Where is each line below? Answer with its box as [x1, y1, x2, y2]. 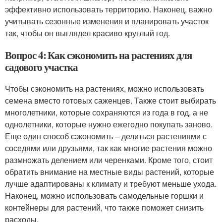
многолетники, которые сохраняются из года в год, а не [5, 107, 208, 118]
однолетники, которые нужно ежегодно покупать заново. [5, 118, 213, 130]
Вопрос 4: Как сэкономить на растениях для [5, 48, 192, 62]
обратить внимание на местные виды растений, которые [5, 166, 214, 177]
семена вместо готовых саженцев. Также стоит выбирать [5, 95, 216, 106]
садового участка [5, 59, 78, 74]
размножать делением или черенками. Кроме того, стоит [5, 154, 213, 166]
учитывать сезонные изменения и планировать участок [5, 15, 209, 27]
